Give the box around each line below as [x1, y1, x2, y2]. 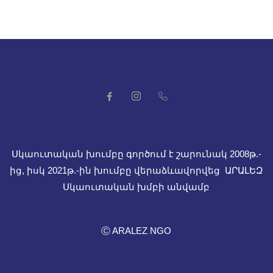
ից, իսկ [9, 165, 48, 175]
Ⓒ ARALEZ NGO [101, 225, 172, 236]
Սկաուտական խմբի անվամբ [63, 181, 210, 192]
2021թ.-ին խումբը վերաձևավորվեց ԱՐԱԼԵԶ [47, 165, 263, 175]
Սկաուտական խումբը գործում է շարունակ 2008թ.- [11, 148, 261, 159]
